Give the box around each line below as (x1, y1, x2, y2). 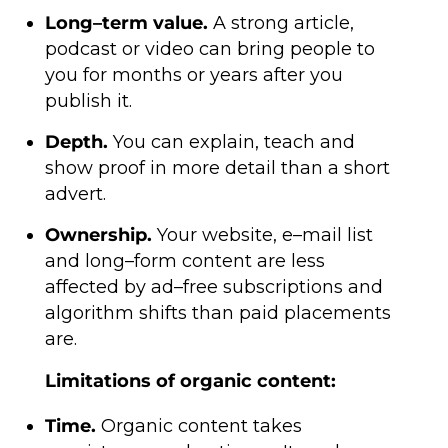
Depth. (44, 131, 108, 153)
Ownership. (44, 224, 152, 246)
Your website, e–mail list (151, 224, 373, 246)
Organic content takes (95, 415, 302, 437)
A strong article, (207, 12, 354, 34)
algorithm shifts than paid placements (44, 302, 391, 324)
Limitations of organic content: (44, 370, 336, 392)
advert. (44, 183, 106, 205)
